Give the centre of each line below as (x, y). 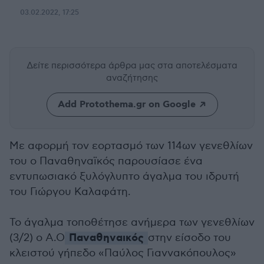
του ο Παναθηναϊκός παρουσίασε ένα (106, 161)
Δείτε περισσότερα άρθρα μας (92, 65)
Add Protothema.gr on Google (126, 105)
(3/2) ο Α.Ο (37, 238)
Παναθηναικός (105, 238)
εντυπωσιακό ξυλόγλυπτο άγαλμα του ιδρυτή (124, 176)
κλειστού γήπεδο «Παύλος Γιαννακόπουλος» (123, 253)
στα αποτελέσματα (197, 65)
